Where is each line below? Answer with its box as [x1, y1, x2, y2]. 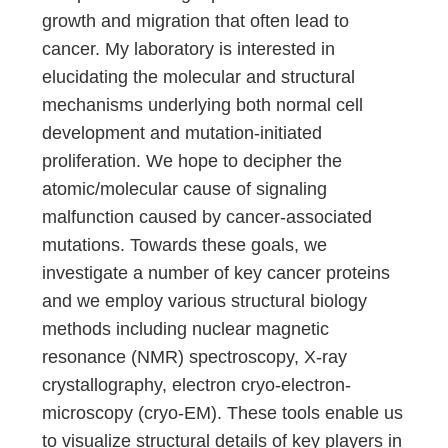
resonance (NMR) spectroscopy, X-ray [42, 347, 348, 367]
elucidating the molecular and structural [42, 67, 356, 87]
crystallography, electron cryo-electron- [42, 375, 352, 395]
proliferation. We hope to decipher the [42, 151, 343, 171]
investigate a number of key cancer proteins [42, 263, 391, 283]
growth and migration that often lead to [42, 11, 350, 31]
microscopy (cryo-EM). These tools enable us [42, 403, 404, 423]
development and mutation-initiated [42, 123, 323, 143]
